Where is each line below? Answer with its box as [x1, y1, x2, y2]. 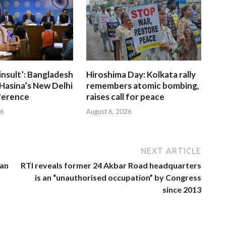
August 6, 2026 [86, 107, 132, 116]
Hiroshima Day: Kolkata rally [86, 69, 196, 80]
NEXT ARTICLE [141, 146, 201, 155]
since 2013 [162, 184, 201, 194]
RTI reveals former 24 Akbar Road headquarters [21, 160, 201, 170]
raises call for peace [86, 91, 165, 102]
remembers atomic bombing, [86, 80, 200, 91]
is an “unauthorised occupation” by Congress [35, 172, 201, 182]
